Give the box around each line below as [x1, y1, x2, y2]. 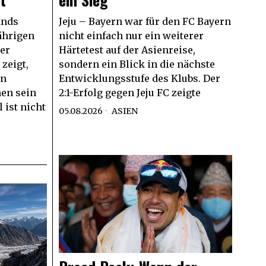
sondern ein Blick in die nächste [58, 58, 215, 71]
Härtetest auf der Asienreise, [58, 44, 195, 56]
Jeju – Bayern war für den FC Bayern [58, 15, 231, 28]
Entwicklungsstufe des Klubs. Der [58, 72, 220, 85]
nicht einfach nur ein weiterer [58, 30, 204, 42]
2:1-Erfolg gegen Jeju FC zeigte [58, 87, 201, 99]
